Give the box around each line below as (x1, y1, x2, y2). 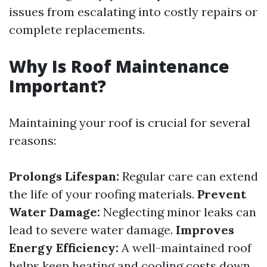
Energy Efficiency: (9, 240, 119, 255)
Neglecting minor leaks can (100, 204, 256, 219)
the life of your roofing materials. (9, 187, 197, 201)
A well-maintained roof (119, 240, 252, 255)
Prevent (197, 187, 246, 201)
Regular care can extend (119, 169, 258, 184)
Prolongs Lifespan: (9, 169, 119, 184)
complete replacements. (9, 22, 145, 37)
